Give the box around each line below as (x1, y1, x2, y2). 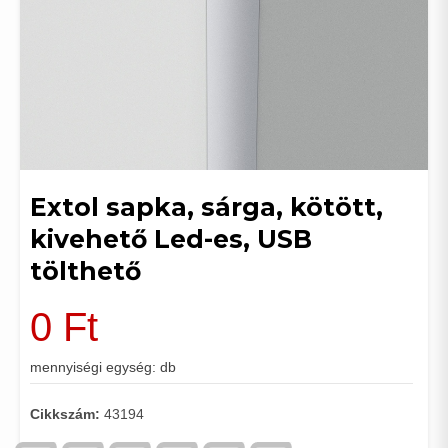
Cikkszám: (30, 406, 104, 422)
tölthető (30, 256, 141, 286)
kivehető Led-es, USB (30, 224, 312, 254)
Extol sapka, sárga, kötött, (30, 192, 383, 222)
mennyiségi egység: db (30, 359, 176, 375)
